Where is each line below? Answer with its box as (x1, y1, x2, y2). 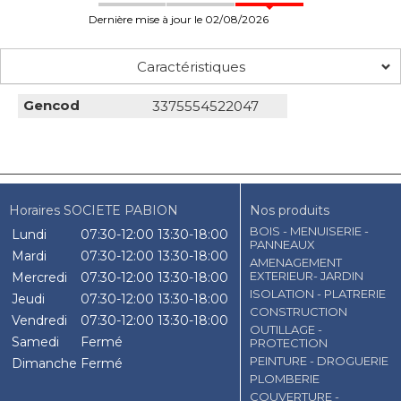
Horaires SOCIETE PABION (9, 202, 178, 218)
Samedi (12, 334, 59, 350)
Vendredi (12, 312, 67, 328)
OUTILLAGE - (250, 322, 322, 337)
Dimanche (12, 355, 77, 371)
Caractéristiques (136, 57, 245, 75)
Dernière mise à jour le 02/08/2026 (89, 13, 269, 26)
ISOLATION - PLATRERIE (250, 286, 386, 301)
